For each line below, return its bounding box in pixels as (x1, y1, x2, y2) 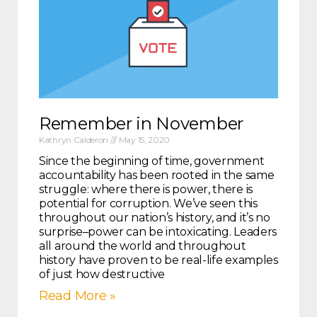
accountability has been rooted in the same (39, 168, 275, 183)
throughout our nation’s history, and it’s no (39, 211, 270, 225)
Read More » (39, 288, 116, 304)
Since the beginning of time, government (39, 154, 265, 168)
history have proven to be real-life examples (39, 253, 278, 267)
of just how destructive (39, 267, 166, 282)
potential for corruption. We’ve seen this (39, 197, 258, 211)
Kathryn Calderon (39, 134, 110, 146)
